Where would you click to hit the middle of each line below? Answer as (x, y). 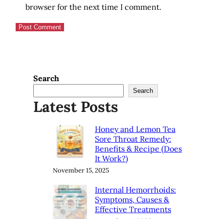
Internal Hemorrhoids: (135, 189)
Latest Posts (76, 106)
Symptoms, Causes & (132, 199)
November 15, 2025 (81, 170)
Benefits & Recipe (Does (138, 148)
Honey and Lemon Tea (135, 129)
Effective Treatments (133, 209)
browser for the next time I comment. (93, 7)
